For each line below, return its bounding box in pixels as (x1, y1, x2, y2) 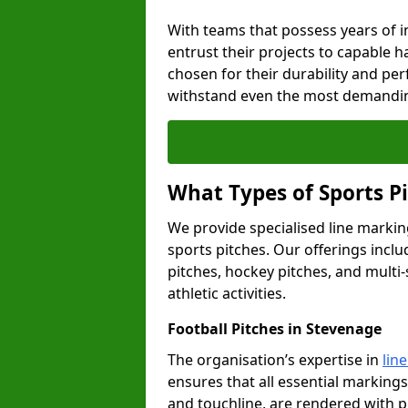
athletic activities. (168, 283, 286, 303)
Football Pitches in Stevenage (168, 319, 382, 339)
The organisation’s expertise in (168, 350, 382, 370)
